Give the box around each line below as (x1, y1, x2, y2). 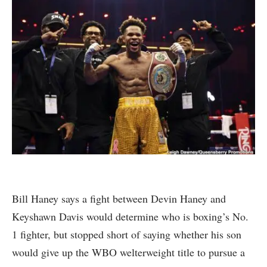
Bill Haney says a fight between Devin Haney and (12, 191, 226, 206)
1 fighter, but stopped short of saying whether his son (12, 227, 241, 242)
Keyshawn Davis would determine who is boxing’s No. (12, 209, 249, 224)
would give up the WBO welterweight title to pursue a (12, 245, 245, 260)
